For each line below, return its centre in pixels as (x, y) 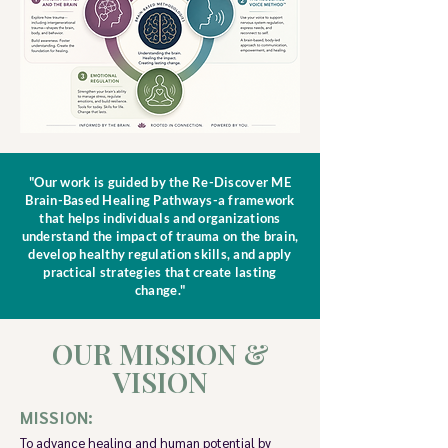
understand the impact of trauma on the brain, (160, 236)
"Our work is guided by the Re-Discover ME (160, 182)
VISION (160, 381)
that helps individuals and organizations (160, 218)
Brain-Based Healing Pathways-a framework (160, 200)
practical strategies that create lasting (160, 272)
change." (160, 290)
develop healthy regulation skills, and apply (160, 254)
